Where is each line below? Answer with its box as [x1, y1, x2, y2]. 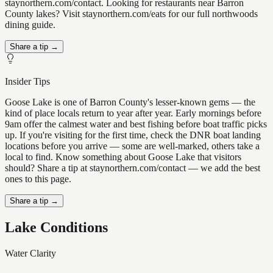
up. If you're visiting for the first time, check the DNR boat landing [5, 130, 261, 141]
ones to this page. [5, 174, 71, 185]
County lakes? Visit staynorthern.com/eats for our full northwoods [5, 9, 258, 19]
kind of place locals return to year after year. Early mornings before [5, 108, 261, 119]
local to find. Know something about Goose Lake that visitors [5, 152, 241, 163]
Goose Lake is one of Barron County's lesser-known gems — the [5, 97, 255, 108]
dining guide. [5, 19, 55, 30]
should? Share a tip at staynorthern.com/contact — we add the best [5, 163, 260, 174]
